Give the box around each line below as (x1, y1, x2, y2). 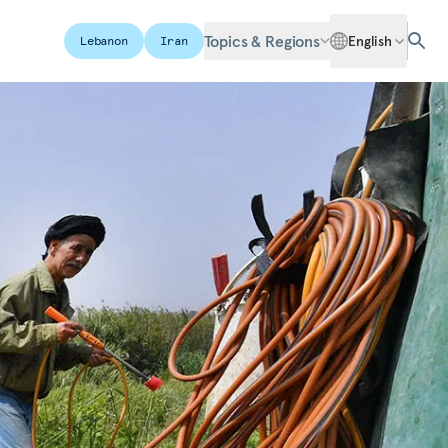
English (347, 32, 392, 50)
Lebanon (79, 33, 128, 48)
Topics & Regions (203, 31, 320, 51)
